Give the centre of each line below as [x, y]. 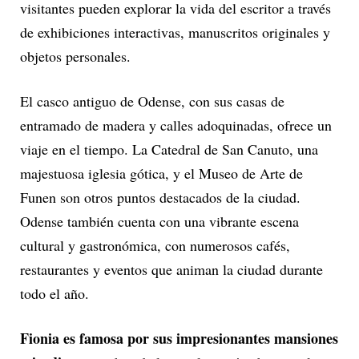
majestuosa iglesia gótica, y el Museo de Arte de [161, 173]
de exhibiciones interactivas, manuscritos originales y [175, 32]
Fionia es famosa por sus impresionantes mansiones [179, 338]
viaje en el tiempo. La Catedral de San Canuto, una [169, 149]
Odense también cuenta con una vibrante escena [159, 221]
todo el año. [54, 293]
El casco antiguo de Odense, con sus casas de [152, 101]
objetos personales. [75, 56]
